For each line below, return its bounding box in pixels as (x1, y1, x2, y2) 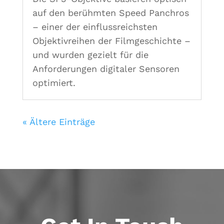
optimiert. (32, 77, 75, 88)
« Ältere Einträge (22, 116, 95, 127)
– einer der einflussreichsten (32, 21, 157, 32)
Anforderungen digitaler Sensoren (32, 63, 179, 74)
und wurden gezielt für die (32, 49, 148, 60)
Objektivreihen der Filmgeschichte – (32, 35, 190, 46)
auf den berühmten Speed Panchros (32, 7, 189, 18)
